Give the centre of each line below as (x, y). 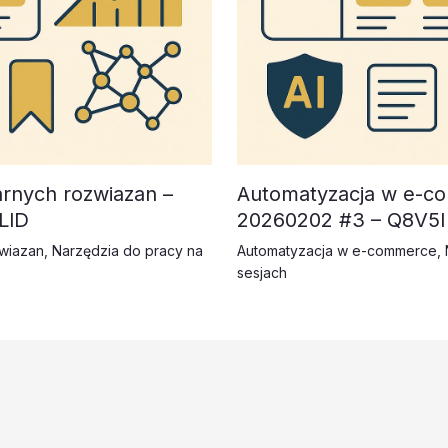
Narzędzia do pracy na (127, 251)
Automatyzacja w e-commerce (336, 251)
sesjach (261, 273)
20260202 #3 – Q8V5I (341, 220)
